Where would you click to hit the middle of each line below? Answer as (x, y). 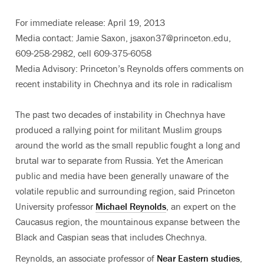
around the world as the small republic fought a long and (128, 145)
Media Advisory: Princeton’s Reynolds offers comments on (130, 68)
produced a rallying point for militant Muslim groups (118, 130)
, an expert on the (201, 206)
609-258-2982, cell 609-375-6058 (83, 53)
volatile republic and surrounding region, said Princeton (125, 191)
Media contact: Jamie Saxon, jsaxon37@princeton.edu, (123, 38)
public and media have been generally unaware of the (122, 176)
